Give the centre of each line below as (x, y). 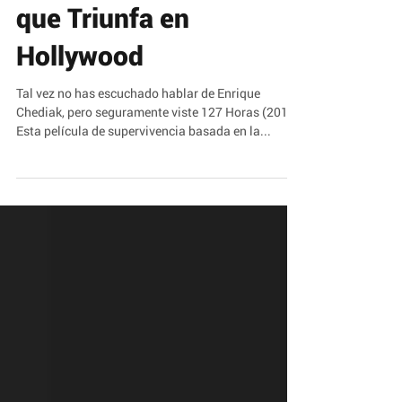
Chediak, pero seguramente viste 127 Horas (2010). (160, 184)
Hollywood (80, 127)
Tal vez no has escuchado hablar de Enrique (138, 165)
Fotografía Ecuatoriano (156, 52)
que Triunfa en (103, 89)
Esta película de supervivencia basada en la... (144, 202)
